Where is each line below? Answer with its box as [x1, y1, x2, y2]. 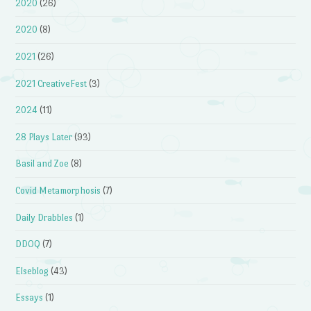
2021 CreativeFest [15, 78, 87, 89]
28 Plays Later [15, 131, 73, 142]
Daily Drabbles [15, 212, 74, 223]
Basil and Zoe [15, 158, 69, 169]
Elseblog [15, 265, 49, 276]
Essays [15, 292, 44, 303]
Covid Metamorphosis [15, 185, 101, 196]
